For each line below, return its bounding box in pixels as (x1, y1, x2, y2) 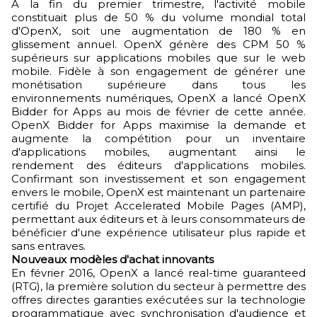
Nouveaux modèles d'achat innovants (11, 253, 214, 266)
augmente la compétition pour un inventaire (11, 132, 306, 145)
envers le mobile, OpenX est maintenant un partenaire (11, 185, 306, 199)
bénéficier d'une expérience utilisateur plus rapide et (11, 226, 306, 239)
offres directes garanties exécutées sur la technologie (11, 293, 306, 306)
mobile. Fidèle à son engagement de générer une (11, 64, 306, 78)
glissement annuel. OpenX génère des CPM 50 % (11, 38, 306, 51)
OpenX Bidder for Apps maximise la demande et (11, 118, 306, 132)
